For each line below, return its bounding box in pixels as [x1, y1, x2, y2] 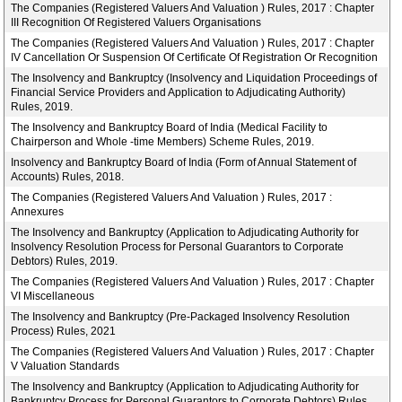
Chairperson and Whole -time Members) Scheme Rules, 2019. [11, 135, 315, 148]
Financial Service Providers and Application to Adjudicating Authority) [11, 86, 346, 99]
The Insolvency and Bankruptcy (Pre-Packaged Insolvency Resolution [11, 310, 351, 323]
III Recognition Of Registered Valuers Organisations [11, 16, 262, 29]
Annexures [11, 205, 65, 218]
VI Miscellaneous [11, 290, 95, 302]
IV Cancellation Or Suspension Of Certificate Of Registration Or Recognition [11, 51, 379, 64]
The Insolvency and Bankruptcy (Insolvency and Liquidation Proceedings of [11, 72, 378, 84]
